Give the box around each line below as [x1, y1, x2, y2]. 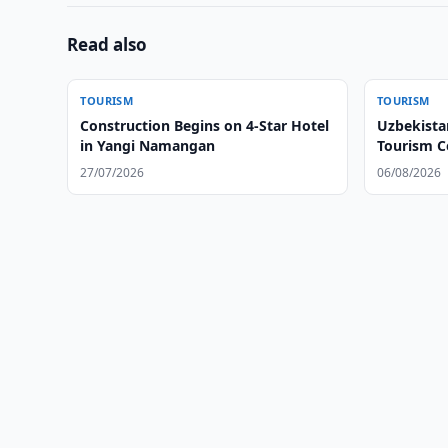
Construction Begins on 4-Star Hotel [80, 116, 330, 135]
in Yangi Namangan [80, 136, 216, 155]
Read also [67, 33, 148, 56]
